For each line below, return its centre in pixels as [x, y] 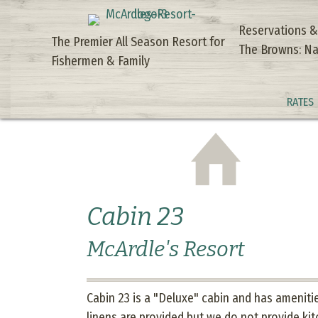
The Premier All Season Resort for [138, 42]
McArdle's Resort [166, 249]
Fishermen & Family [100, 61]
